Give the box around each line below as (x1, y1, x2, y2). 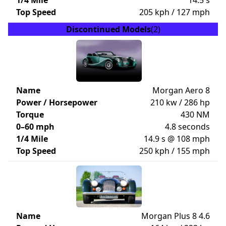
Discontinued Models (66, 24, 151, 35)
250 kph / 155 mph (139, 145, 210, 156)
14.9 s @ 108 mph (144, 133, 210, 144)
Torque (16, 109, 44, 120)
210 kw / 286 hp (150, 97, 210, 108)
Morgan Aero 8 (152, 85, 210, 96)
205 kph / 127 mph (139, 7, 210, 18)
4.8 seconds (165, 121, 210, 132)
